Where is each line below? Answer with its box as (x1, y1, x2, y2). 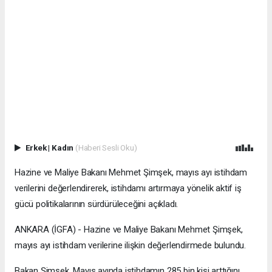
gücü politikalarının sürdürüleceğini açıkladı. (15, 199, 178, 210)
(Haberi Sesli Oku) (75, 143, 137, 153)
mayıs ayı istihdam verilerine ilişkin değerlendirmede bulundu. (15, 240, 246, 251)
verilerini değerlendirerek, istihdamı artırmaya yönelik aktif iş (15, 183, 242, 194)
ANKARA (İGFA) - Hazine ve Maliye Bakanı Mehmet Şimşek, (15, 224, 243, 236)
